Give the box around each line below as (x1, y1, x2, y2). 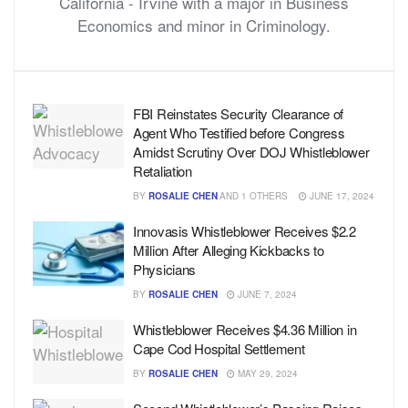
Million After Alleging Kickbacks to (133, 240, 324, 260)
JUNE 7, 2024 (234, 287, 297, 301)
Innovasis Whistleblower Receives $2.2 (133, 220, 356, 240)
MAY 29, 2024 (234, 366, 298, 380)
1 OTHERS (240, 189, 288, 202)
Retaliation (133, 160, 192, 180)
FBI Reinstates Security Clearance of (133, 103, 344, 123)
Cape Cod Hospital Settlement (133, 338, 305, 358)
